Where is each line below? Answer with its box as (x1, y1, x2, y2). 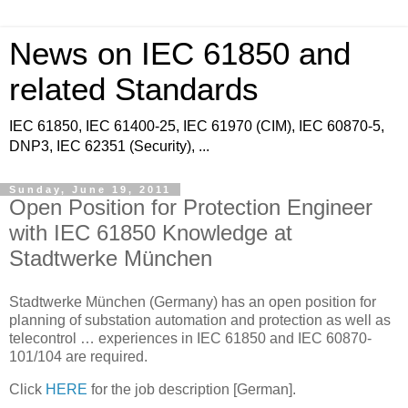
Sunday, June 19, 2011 (9, 184, 171, 195)
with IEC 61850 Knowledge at (9, 220, 292, 245)
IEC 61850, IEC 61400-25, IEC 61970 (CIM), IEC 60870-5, (9, 118, 384, 134)
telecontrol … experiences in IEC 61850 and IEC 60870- (9, 330, 372, 346)
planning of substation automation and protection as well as (9, 311, 391, 328)
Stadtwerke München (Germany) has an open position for (9, 293, 376, 310)
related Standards (9, 72, 259, 107)
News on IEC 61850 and (9, 36, 351, 71)
